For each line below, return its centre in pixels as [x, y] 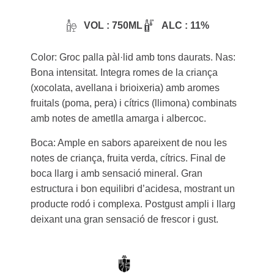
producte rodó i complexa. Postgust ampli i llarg [133, 204]
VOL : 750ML [113, 26]
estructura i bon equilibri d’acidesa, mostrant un [132, 188]
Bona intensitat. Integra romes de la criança [124, 73]
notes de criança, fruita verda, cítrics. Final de [128, 158]
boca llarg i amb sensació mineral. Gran [116, 173]
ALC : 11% [185, 26]
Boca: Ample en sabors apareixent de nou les [128, 143]
